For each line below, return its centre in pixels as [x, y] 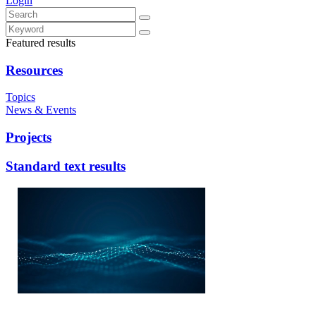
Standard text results [66, 166]
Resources [34, 70]
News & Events [41, 110]
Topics [20, 97]
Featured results [41, 43]
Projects [29, 138]
